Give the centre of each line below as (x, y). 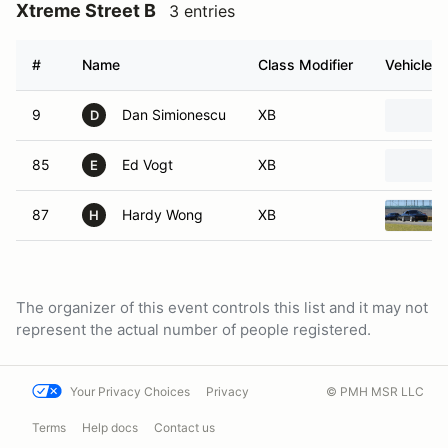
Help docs (110, 427)
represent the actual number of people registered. (193, 329)
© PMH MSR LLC (375, 391)
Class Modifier (305, 64)
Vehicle (408, 64)
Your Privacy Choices (130, 391)
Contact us (184, 427)
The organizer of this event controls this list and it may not (222, 307)
